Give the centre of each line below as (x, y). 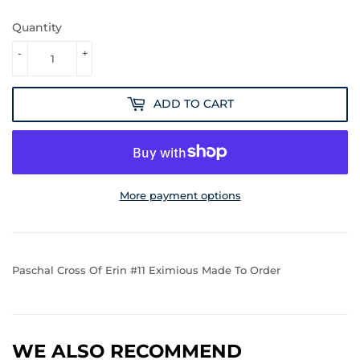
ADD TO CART (194, 104)
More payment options (180, 195)
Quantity (37, 27)
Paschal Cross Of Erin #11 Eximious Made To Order (146, 270)
